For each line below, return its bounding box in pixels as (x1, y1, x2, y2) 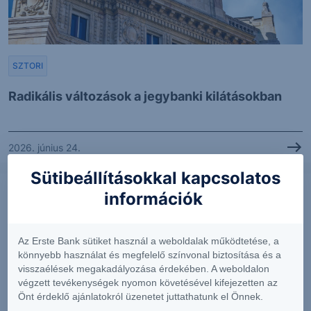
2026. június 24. (8, 141, 81, 153)
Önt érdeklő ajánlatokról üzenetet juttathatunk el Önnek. (18, 291, 263, 302)
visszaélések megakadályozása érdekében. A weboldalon (18, 263, 269, 274)
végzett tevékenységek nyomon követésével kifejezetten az (18, 277, 278, 288)
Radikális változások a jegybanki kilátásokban (8, 89, 282, 104)
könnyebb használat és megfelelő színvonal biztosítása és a (18, 249, 281, 260)
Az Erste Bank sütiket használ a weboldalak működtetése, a (18, 235, 279, 246)
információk (103, 189, 207, 209)
